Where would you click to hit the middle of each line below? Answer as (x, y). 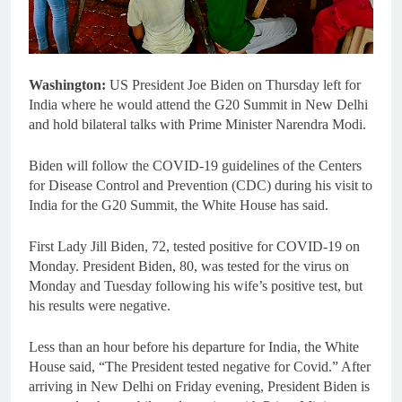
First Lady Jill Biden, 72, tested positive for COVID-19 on (194, 247)
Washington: (67, 85)
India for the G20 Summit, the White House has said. (179, 205)
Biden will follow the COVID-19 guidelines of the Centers (195, 166)
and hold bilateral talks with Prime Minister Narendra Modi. (197, 125)
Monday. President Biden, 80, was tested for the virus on (189, 267)
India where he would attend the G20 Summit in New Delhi (198, 105)
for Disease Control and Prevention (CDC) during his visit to (201, 186)
